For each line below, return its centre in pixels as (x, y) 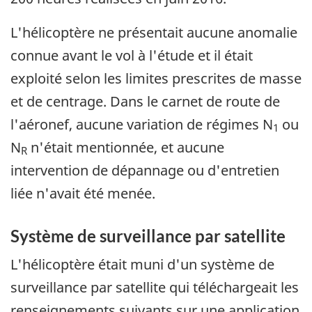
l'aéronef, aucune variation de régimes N (142, 124)
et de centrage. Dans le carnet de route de (145, 101)
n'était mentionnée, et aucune (126, 147)
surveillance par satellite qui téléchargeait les (155, 288)
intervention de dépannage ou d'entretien (145, 170)
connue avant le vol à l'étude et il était (132, 55)
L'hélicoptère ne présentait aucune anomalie (154, 32)
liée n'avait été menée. (83, 193)
